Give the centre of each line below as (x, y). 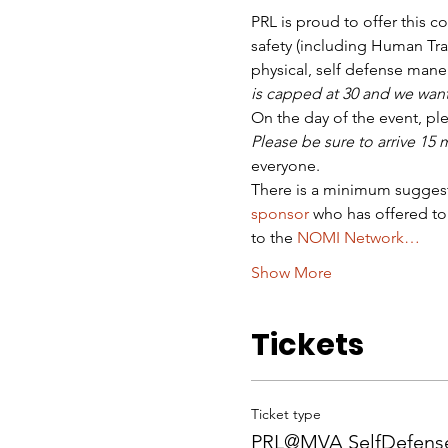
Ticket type (285, 414)
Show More (291, 272)
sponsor (279, 213)
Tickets (307, 345)
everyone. (285, 165)
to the (273, 237)
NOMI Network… (358, 237)
